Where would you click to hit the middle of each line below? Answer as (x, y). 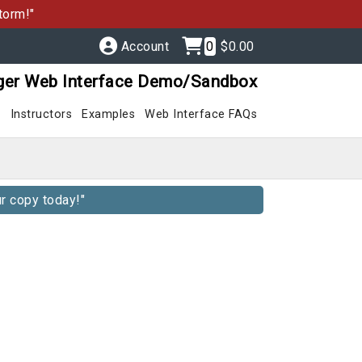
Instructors (41, 114)
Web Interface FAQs (201, 114)
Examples (108, 114)
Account (145, 46)
